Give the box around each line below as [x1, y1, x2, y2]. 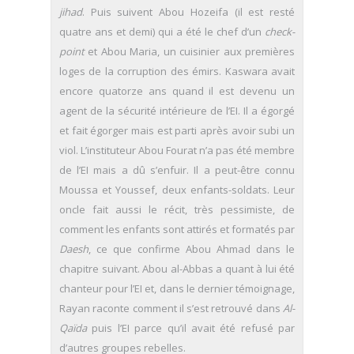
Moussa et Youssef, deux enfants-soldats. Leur [59, 183, 295, 198]
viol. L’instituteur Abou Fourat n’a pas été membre [59, 143, 295, 158]
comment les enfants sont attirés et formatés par [59, 222, 295, 237]
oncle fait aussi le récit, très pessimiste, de [59, 202, 295, 217]
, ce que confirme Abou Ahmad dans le [88, 242, 295, 257]
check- [265, 24, 295, 40]
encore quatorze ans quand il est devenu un [59, 84, 295, 99]
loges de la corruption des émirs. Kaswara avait [59, 64, 295, 79]
